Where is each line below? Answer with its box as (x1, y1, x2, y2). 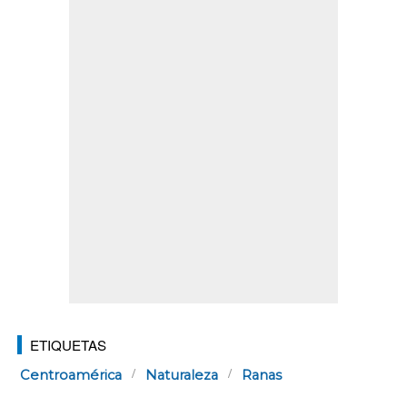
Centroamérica (20, 367, 122, 384)
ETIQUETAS (30, 334, 106, 354)
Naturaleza (145, 367, 218, 384)
